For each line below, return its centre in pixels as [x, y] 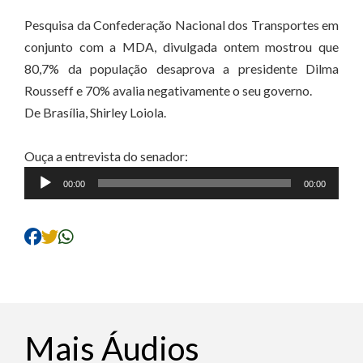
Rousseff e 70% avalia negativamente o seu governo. [168, 90]
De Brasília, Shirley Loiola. [95, 112]
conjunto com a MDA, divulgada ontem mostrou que [181, 47]
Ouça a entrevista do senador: [106, 156]
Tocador [47, 177]
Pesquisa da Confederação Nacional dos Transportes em [181, 25]
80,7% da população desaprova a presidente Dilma [181, 68]
